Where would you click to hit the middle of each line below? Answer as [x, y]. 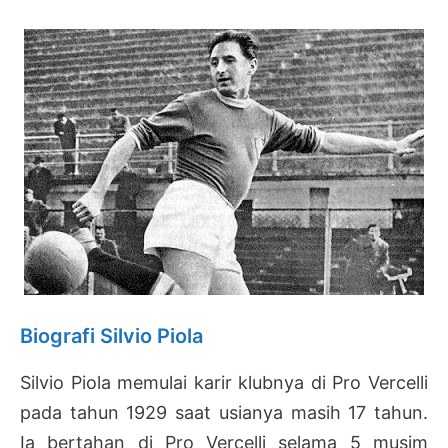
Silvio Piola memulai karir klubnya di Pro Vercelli [224, 383]
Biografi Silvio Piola [111, 336]
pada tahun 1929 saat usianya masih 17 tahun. [224, 413]
